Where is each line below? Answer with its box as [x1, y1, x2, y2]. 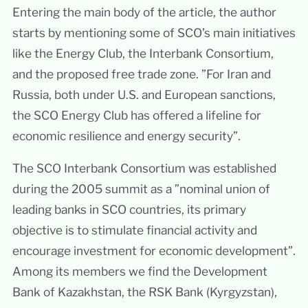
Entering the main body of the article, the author [12, 4, 276, 19]
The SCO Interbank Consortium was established [12, 161, 276, 176]
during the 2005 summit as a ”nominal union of [12, 181, 270, 197]
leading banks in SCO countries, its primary [12, 202, 246, 217]
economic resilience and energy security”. [12, 128, 241, 143]
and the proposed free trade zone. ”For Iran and [12, 66, 271, 81]
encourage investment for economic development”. [12, 243, 296, 258]
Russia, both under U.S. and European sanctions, [12, 87, 276, 102]
